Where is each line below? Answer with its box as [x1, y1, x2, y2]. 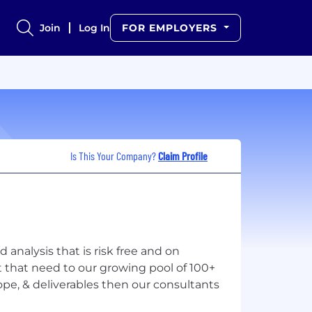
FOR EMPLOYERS [122, 22, 221, 34]
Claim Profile [158, 148, 208, 162]
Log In [79, 22, 111, 34]
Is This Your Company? [70, 148, 158, 162]
